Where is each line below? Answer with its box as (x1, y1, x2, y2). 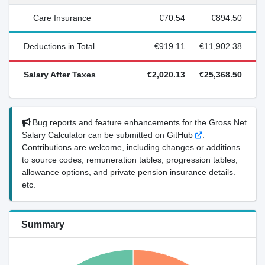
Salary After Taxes (23, 70, 96, 79)
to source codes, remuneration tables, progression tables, (21, 155, 238, 164)
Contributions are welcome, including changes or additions (21, 143, 240, 152)
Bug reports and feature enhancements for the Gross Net (30, 118, 247, 127)
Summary (21, 219, 64, 230)
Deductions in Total (23, 41, 95, 51)
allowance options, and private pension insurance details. (21, 167, 235, 177)
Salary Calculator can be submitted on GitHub (21, 130, 195, 140)
